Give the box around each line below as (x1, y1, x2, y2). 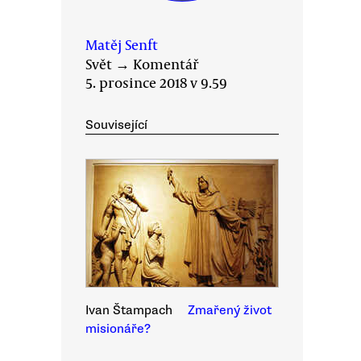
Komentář (133, 54, 199, 73)
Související (85, 117, 147, 133)
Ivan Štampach (85, 302, 172, 318)
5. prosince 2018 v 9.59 (85, 73, 227, 92)
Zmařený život (188, 302, 272, 318)
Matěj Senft (85, 35, 158, 54)
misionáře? (85, 321, 151, 337)
